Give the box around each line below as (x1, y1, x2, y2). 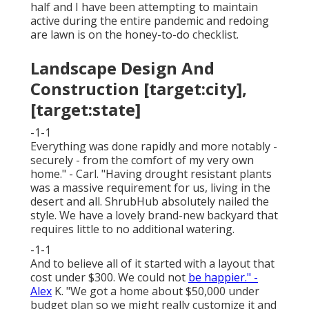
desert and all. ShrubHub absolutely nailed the (30, 194, 269, 210)
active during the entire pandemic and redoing (30, 13, 269, 29)
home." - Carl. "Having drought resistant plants (30, 166, 272, 182)
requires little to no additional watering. (30, 221, 235, 237)
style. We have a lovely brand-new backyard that (30, 208, 278, 223)
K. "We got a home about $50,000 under (52, 283, 259, 299)
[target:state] (30, 98, 141, 121)
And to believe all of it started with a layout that (30, 256, 275, 272)
